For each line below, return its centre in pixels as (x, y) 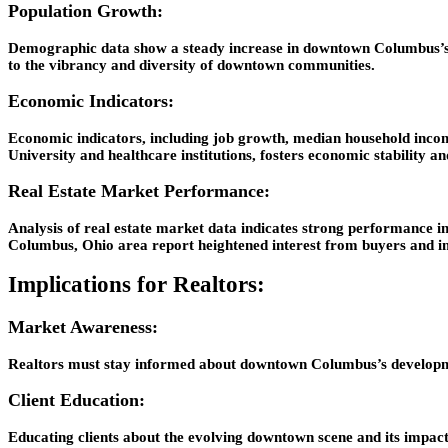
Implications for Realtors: (136, 285)
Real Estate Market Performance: (139, 191)
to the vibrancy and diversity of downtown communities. (191, 64)
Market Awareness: (83, 327)
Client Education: (76, 400)
